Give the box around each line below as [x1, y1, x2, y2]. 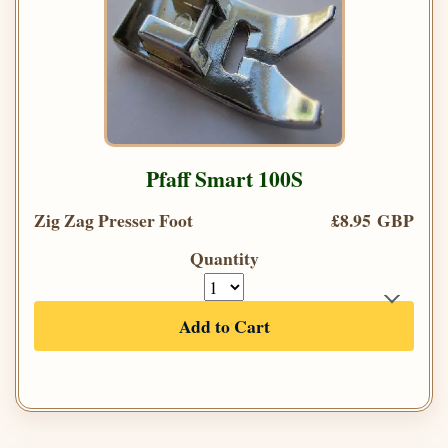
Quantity [189, 245, 259, 272]
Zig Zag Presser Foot [34, 207, 193, 234]
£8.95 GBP [331, 207, 414, 234]
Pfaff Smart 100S [145, 163, 303, 195]
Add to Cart [178, 313, 270, 340]
